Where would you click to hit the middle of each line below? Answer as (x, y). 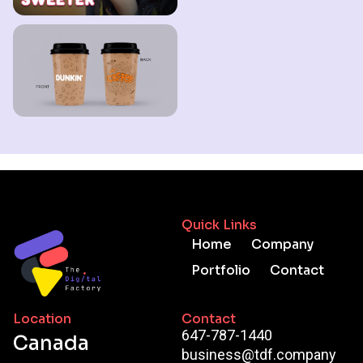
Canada (51, 343)
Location (42, 318)
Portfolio (221, 270)
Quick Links (219, 224)
